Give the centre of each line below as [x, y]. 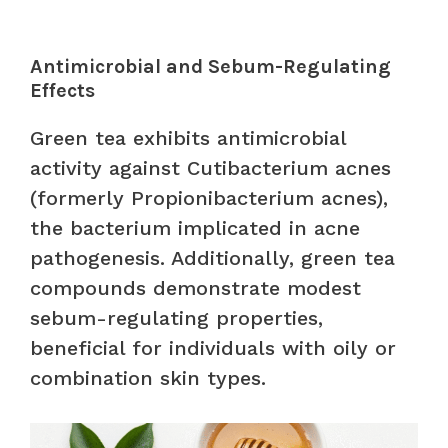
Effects [62, 90]
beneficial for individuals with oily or [213, 347]
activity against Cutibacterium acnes [210, 167]
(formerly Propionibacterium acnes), [209, 197]
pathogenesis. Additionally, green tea [212, 257]
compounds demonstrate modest [195, 287]
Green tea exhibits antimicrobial [188, 137]
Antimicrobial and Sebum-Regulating [210, 66]
